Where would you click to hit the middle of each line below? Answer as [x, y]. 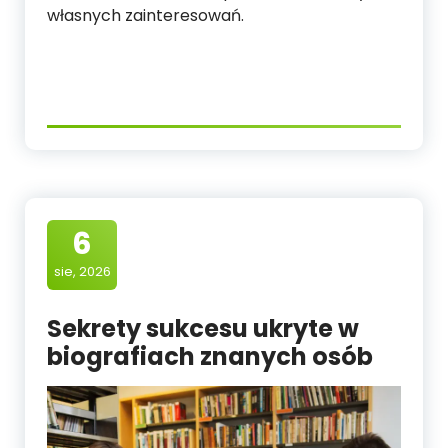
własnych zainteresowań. [145, 15]
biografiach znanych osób [210, 356]
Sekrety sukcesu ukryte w [203, 328]
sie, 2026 [82, 271]
